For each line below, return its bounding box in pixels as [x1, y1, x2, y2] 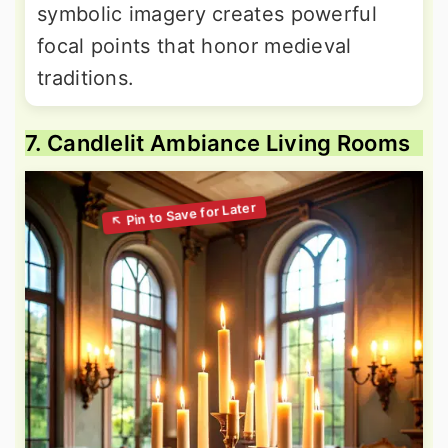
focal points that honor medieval [37, 33, 352, 58]
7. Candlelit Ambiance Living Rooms [25, 129, 411, 156]
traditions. [37, 65, 135, 90]
